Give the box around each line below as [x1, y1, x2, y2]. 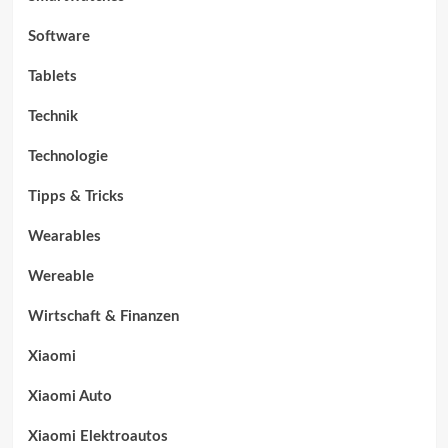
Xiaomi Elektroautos [27, 428, 168, 444]
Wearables [27, 228, 101, 244]
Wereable [27, 268, 94, 284]
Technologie [27, 148, 108, 164]
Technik [27, 108, 78, 124]
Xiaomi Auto [27, 388, 112, 404]
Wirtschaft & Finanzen [27, 308, 179, 324]
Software [27, 28, 90, 44]
